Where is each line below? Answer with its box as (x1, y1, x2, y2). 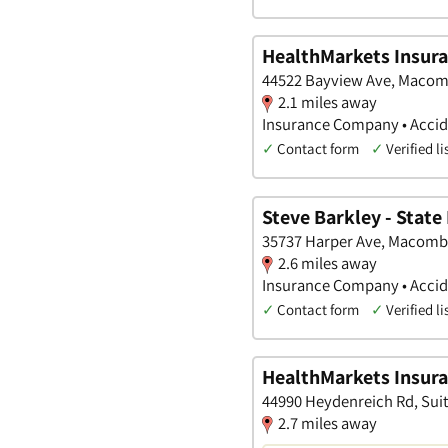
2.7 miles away (278, 412, 377, 435)
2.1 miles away (278, 91, 377, 114)
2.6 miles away (278, 251, 377, 274)
